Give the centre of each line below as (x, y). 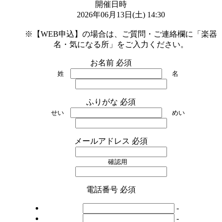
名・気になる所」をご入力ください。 (121, 44)
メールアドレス (103, 141)
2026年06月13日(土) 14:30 (121, 14)
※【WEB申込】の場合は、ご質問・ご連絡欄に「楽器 (121, 34)
